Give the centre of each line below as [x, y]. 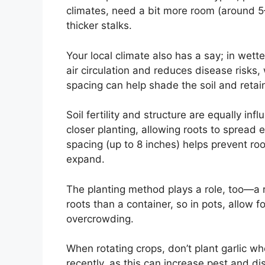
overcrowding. [100, 219]
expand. [85, 159]
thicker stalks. [99, 26]
